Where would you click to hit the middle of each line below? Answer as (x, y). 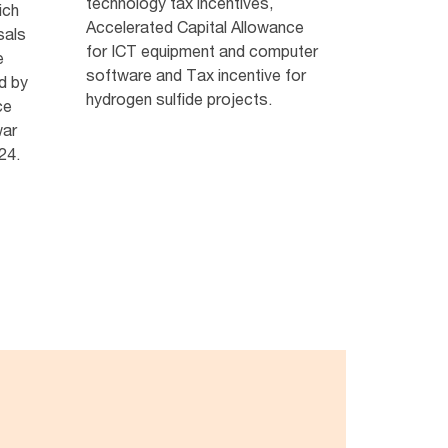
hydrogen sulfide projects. (178, 99)
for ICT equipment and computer (201, 51)
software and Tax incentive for (195, 75)
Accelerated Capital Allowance (194, 27)
